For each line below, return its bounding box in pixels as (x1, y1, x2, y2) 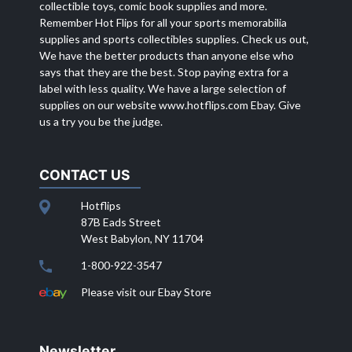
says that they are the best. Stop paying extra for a (39, 64, 288, 79)
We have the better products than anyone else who (39, 48, 294, 62)
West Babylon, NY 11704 (81, 231, 203, 245)
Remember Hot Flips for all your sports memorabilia (39, 15, 287, 29)
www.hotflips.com (159, 97, 248, 112)
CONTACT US (39, 166, 130, 183)
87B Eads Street (81, 214, 161, 229)
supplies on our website (39, 97, 159, 112)
